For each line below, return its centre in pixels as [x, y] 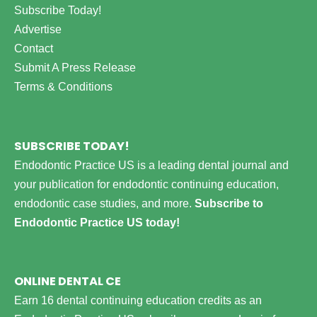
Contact [34, 48]
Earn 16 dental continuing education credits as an [138, 300]
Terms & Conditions [63, 87]
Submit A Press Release [75, 68]
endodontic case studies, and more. [104, 203]
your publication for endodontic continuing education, [146, 184]
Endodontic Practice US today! [97, 222]
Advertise [38, 29]
